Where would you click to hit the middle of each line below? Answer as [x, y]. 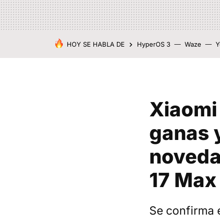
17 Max [183, 180]
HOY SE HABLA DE [96, 44]
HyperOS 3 [154, 44]
